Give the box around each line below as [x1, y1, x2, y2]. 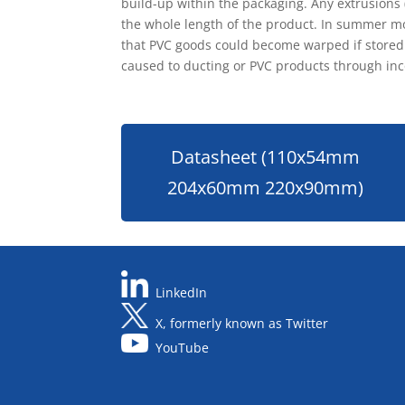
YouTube [155, 339, 210, 357]
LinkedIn [155, 284, 208, 302]
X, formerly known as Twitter [155, 315, 329, 333]
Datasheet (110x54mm [171, 145, 361, 170]
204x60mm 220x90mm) [167, 175, 364, 201]
